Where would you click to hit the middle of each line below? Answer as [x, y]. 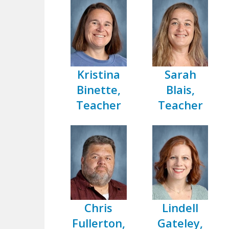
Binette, [98, 90]
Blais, [180, 90]
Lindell [180, 207]
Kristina [98, 74]
